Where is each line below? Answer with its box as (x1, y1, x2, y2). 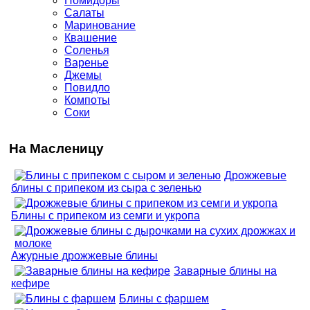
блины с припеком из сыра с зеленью (11, 182, 201, 194)
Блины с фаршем (119, 293, 209, 305)
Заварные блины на (174, 265, 277, 277)
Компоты (64, 94, 110, 107)
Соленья (64, 44, 109, 57)
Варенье (64, 57, 109, 69)
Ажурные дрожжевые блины (11, 250, 158, 262)
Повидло (64, 82, 110, 94)
